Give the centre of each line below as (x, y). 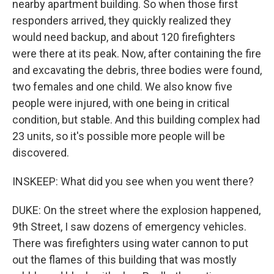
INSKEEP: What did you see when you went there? (133, 181)
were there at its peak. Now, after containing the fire (137, 54)
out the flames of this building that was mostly (124, 260)
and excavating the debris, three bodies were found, (137, 70)
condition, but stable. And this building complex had (136, 120)
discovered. (41, 153)
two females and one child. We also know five (122, 87)
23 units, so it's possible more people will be (119, 136)
